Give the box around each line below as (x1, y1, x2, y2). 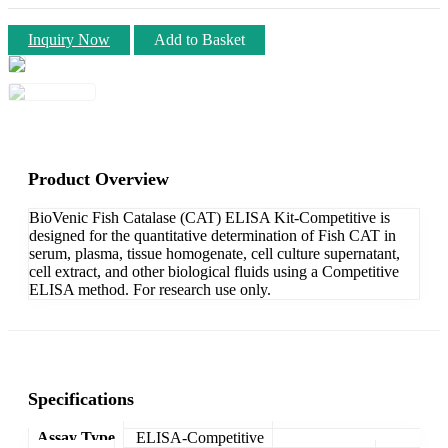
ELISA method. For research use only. (29, 280, 271, 298)
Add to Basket (154, 30, 245, 48)
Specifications (28, 388, 134, 409)
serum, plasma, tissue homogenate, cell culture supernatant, (29, 244, 400, 262)
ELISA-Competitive (136, 428, 264, 446)
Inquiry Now (28, 30, 110, 48)
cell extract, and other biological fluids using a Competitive (29, 262, 399, 280)
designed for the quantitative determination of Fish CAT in (29, 226, 396, 244)
